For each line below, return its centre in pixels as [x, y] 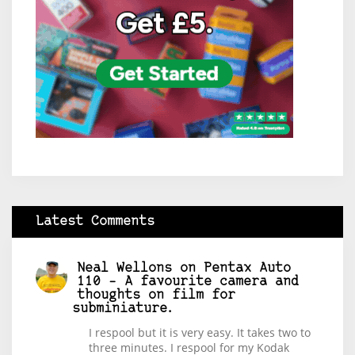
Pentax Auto [247, 269]
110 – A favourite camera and [188, 282]
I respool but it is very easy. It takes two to [200, 333]
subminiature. [123, 309]
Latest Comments [95, 222]
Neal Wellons [124, 269]
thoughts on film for [156, 296]
